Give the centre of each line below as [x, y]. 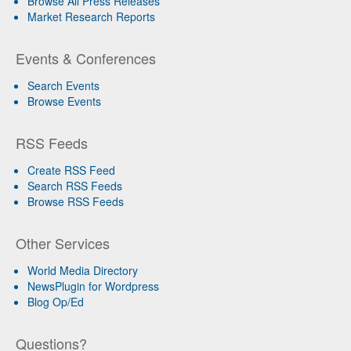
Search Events [63, 86]
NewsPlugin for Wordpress [93, 286]
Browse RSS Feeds [76, 202]
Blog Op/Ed [56, 302]
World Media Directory [83, 271]
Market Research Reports [91, 17]
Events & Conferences [86, 58]
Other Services [63, 243]
